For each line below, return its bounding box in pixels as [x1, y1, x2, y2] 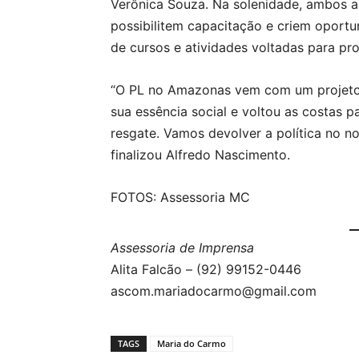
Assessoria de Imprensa [111, 240, 254, 256]
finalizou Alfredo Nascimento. [111, 147, 290, 163]
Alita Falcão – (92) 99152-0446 [111, 261, 301, 277]
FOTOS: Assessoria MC [111, 189, 250, 205]
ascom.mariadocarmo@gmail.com [111, 283, 317, 299]
